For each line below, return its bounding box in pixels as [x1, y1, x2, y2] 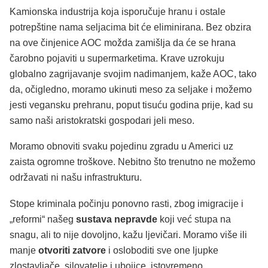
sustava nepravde [76, 214, 157, 224]
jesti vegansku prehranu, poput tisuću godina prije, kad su [10, 99, 253, 110]
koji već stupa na [157, 214, 231, 224]
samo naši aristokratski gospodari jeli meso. [10, 115, 194, 126]
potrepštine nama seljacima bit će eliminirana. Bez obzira [10, 22, 251, 32]
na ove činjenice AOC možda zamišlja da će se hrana [10, 37, 236, 48]
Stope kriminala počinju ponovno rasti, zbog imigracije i [10, 198, 243, 209]
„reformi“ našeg [10, 214, 76, 224]
